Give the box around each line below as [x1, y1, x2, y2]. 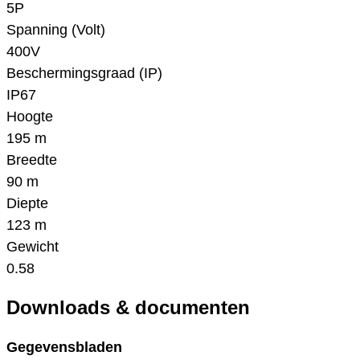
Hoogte [6, 108, 53, 125]
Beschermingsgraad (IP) [6, 65, 162, 82]
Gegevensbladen [6, 338, 122, 355]
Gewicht [6, 239, 59, 256]
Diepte [6, 195, 48, 212]
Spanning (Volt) [6, 22, 105, 39]
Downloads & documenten [6, 296, 250, 318]
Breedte [6, 152, 57, 169]
